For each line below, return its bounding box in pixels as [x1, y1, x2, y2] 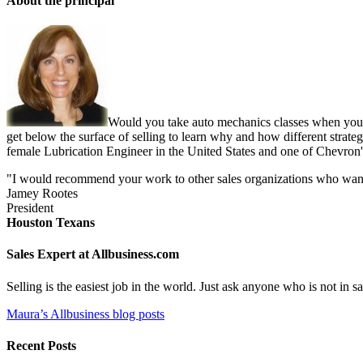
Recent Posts [6, 339, 76, 353]
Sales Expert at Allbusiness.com [6, 247, 179, 262]
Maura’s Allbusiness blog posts [6, 306, 164, 321]
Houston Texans [6, 216, 95, 230]
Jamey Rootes [6, 186, 78, 201]
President [6, 201, 53, 216]
